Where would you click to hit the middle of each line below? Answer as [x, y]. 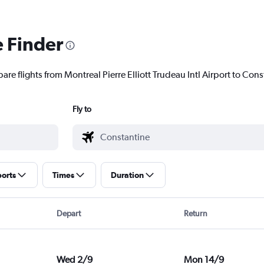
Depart [68, 214]
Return [196, 214]
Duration [127, 175]
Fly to [82, 109]
